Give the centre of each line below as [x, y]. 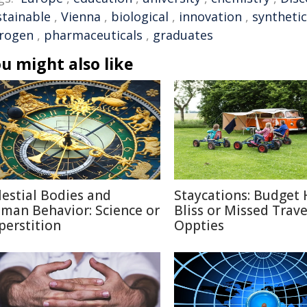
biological [140, 16]
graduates [183, 35]
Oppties [199, 225]
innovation [210, 16]
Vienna [81, 16]
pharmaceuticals [93, 35]
